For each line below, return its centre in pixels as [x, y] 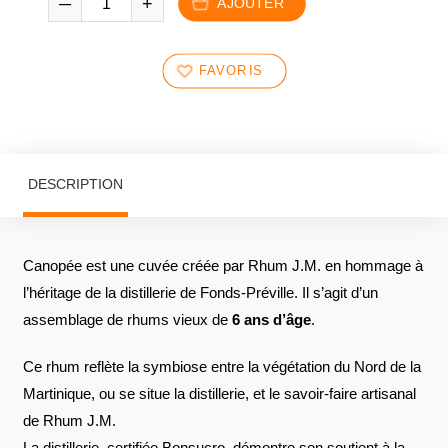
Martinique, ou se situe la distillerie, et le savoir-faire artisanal [219, 393]
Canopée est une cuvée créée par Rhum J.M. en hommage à [222, 265]
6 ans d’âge [271, 319]
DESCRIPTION [75, 183]
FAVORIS [230, 71]
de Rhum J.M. [69, 420]
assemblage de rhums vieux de [127, 319]
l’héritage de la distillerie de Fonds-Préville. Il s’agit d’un [200, 292]
